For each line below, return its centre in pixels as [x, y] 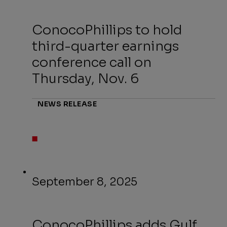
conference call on [92, 63]
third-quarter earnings [106, 47]
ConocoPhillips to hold [107, 30]
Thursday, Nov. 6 [86, 79]
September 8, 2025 [85, 182]
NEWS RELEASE [67, 104]
